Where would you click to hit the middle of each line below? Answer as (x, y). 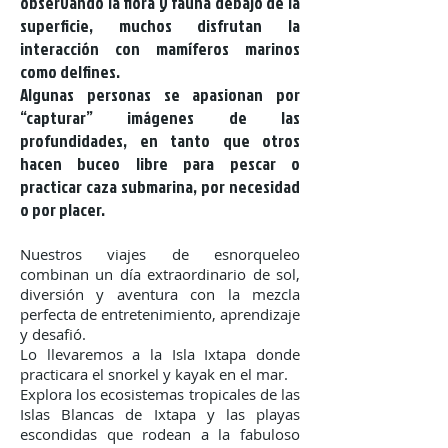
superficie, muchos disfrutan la (160, 25)
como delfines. (70, 71)
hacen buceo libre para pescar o (160, 163)
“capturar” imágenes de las (160, 117)
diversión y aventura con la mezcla (160, 294)
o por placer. (62, 209)
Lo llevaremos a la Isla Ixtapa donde (160, 354)
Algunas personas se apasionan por (160, 94)
